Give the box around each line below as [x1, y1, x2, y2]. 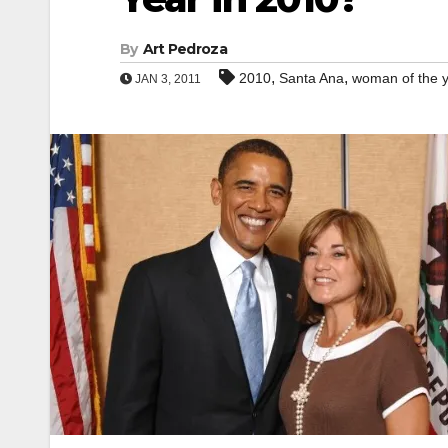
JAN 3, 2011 [132, 72, 201, 86]
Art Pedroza [142, 40, 227, 58]
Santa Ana [279, 70, 344, 86]
